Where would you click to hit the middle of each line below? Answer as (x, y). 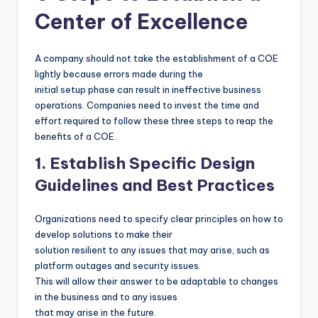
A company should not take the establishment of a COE (157, 59)
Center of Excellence (141, 22)
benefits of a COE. (76, 137)
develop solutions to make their (104, 235)
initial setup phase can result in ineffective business (148, 90)
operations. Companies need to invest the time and (147, 105)
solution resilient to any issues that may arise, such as (152, 250)
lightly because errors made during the (119, 74)
